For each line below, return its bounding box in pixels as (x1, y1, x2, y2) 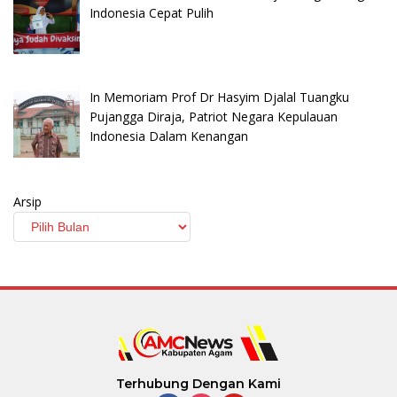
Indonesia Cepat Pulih (89, 4, 214, 22)
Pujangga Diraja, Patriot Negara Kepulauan (89, 107, 338, 125)
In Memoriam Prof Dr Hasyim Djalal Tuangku (89, 88, 349, 105)
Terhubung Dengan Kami (116, 376, 281, 393)
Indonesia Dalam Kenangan (89, 127, 248, 144)
